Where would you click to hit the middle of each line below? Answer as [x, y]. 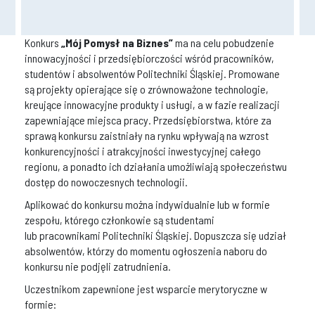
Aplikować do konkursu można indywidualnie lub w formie [147, 205]
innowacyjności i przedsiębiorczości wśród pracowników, [149, 58]
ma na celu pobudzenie [224, 43]
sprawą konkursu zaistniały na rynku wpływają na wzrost [147, 136]
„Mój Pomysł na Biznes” [117, 43]
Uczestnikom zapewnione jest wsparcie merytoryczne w [146, 289]
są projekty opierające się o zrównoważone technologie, [147, 89]
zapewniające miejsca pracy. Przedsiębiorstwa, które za [148, 120]
